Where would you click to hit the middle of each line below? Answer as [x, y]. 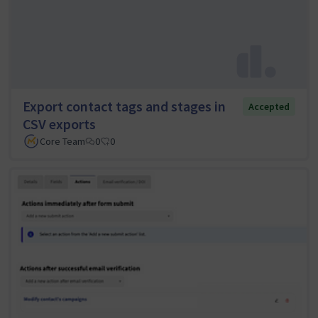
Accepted [269, 107]
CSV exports [59, 124]
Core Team [62, 142]
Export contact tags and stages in [124, 106]
